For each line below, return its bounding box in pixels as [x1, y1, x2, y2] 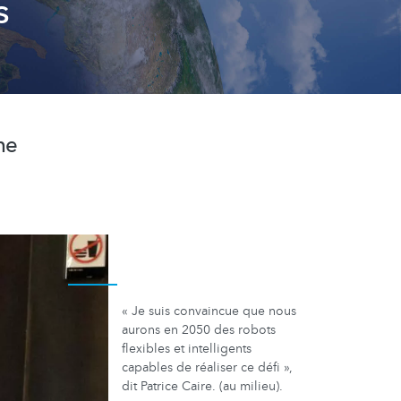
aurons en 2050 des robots [122, 321, 276, 338]
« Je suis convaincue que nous [122, 303, 296, 320]
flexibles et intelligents [122, 340, 252, 357]
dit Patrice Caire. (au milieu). [122, 378, 283, 395]
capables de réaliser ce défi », [122, 359, 293, 376]
